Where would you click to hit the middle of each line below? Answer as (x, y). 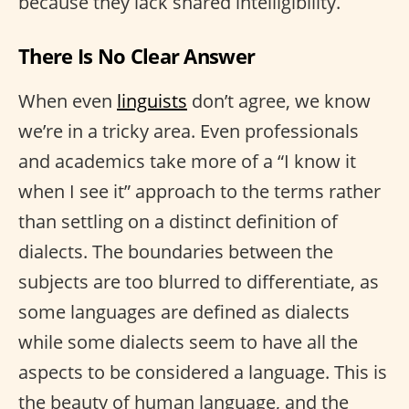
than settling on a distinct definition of (178, 222)
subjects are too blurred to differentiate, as (199, 282)
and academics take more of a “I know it (187, 162)
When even (68, 101)
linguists (152, 101)
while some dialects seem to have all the (188, 342)
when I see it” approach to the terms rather (199, 192)
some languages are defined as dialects (184, 312)
